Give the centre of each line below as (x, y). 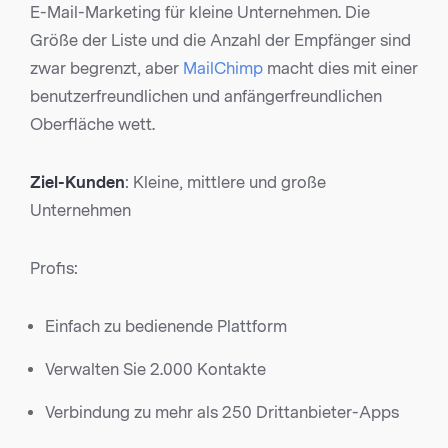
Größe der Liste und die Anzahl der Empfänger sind (220, 41)
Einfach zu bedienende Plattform (166, 327)
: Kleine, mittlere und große (225, 183)
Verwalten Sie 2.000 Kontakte (155, 370)
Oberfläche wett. (92, 125)
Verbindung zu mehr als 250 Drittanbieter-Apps (222, 413)
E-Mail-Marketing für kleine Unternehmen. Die (200, 13)
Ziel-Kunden (77, 183)
